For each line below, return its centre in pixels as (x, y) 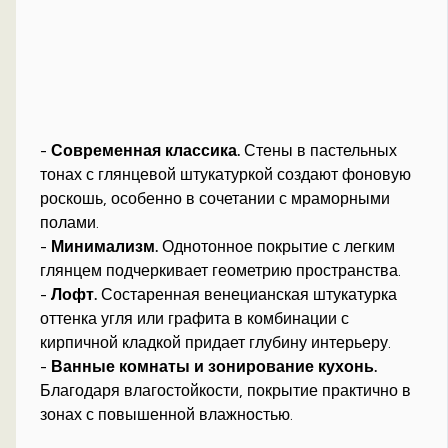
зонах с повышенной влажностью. (167, 415)
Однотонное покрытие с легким (277, 247)
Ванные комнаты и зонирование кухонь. (214, 367)
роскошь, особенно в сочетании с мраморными (215, 199)
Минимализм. (105, 247)
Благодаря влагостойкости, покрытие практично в (226, 391)
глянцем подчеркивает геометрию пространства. (221, 271)
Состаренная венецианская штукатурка (247, 295)
